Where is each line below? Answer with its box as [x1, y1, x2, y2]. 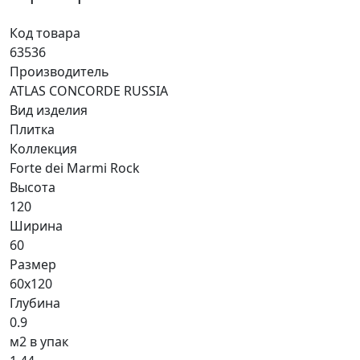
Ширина [10, 217, 63, 235]
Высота [10, 178, 55, 197]
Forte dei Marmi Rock [10, 159, 140, 178]
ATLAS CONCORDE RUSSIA [10, 82, 168, 100]
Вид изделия [10, 101, 88, 120]
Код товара [10, 24, 80, 43]
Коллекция [10, 140, 77, 158]
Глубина [10, 294, 60, 313]
